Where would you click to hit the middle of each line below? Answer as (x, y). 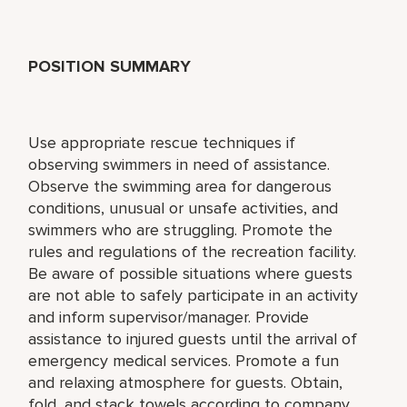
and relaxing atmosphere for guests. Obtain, (186, 382)
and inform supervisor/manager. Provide (169, 317)
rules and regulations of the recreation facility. (193, 251)
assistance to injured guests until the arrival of (193, 338)
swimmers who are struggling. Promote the (181, 229)
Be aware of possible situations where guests (191, 273)
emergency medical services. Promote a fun (184, 360)
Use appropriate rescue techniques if (162, 142)
